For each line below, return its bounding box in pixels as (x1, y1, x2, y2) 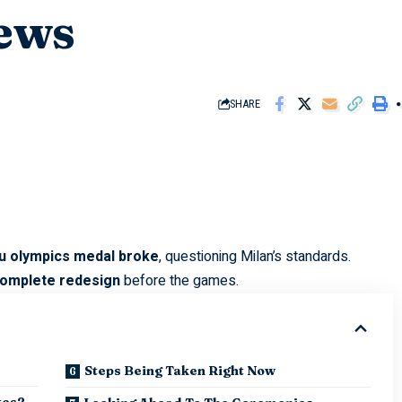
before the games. (119, 269, 239, 292)
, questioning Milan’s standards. (158, 245, 351, 267)
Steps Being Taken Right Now (83, 362, 275, 379)
